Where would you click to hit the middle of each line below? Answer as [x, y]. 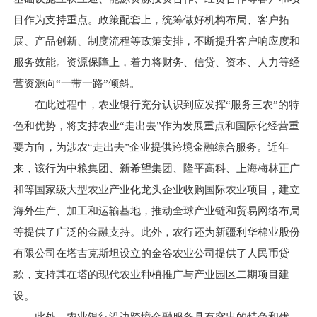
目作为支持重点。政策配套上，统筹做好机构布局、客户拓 [151, 20]
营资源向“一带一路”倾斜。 [76, 83]
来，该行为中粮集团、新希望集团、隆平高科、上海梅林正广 [156, 168]
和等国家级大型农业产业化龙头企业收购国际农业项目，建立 [156, 190]
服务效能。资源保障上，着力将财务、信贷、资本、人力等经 [156, 62]
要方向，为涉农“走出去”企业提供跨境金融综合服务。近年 [151, 147]
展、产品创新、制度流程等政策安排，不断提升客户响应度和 [156, 41]
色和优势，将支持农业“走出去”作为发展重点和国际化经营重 [156, 126]
